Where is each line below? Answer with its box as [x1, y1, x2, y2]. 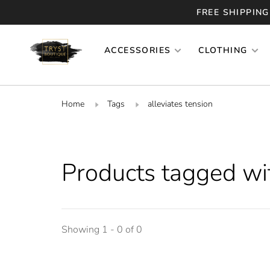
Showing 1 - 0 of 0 [61, 222, 142, 236]
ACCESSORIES [104, 45, 171, 56]
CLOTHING [198, 45, 248, 56]
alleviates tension [148, 98, 213, 110]
